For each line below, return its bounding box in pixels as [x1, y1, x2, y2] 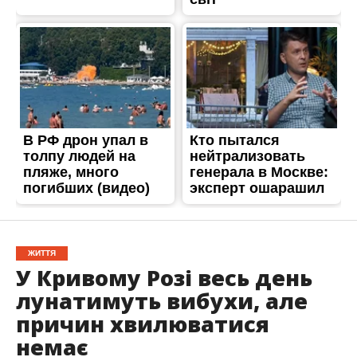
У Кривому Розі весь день [15, 262, 312, 292]
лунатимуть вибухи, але [15, 285, 308, 316]
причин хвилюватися [15, 308, 269, 339]
